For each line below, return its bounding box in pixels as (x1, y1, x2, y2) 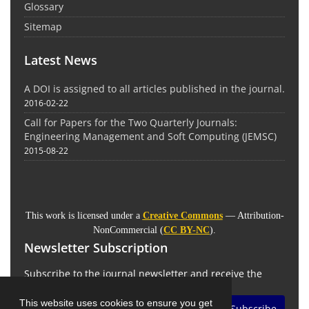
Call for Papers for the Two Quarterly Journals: (24, 116, 237, 130)
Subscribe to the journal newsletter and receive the (24, 266, 262, 280)
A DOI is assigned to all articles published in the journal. (24, 82, 285, 96)
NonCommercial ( (93, 225, 163, 236)
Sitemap (24, 20, 62, 34)
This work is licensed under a (25, 210, 143, 221)
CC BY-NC (163, 225, 210, 236)
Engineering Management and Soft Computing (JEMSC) (24, 130, 277, 143)
